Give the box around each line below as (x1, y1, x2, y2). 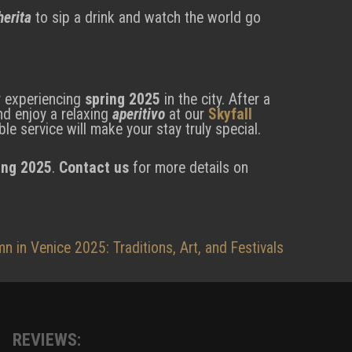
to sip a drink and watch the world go (31, 9, 261, 27)
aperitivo (112, 105, 165, 124)
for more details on (129, 158, 248, 177)
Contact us (59, 158, 129, 177)
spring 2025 (85, 90, 160, 109)
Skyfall (208, 105, 252, 124)
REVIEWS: (13, 329, 82, 350)
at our (165, 105, 208, 124)
